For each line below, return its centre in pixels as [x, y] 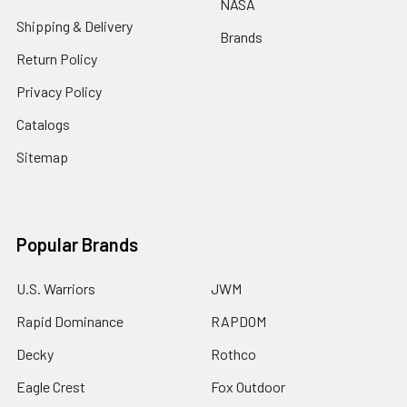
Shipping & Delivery [74, 26]
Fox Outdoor [248, 387]
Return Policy [57, 59]
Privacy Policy [59, 91]
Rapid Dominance [70, 321]
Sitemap [42, 157]
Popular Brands [77, 244]
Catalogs [43, 124]
